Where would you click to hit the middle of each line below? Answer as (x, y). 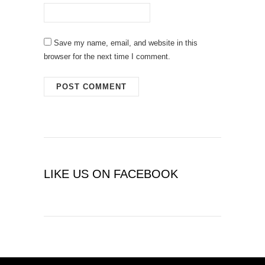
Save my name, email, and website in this (126, 43)
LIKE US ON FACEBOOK (111, 174)
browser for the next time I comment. (107, 57)
